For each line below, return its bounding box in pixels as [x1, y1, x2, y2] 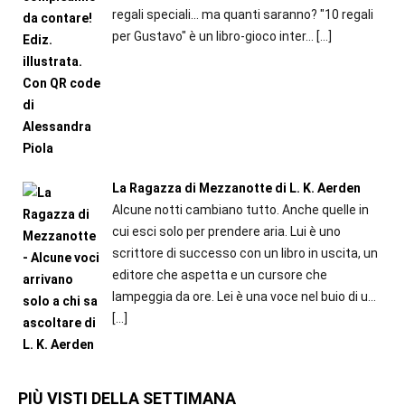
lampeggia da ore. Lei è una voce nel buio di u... [111, 289, 376, 305]
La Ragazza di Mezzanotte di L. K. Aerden [111, 181, 361, 196]
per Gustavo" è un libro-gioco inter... [111, 28, 314, 43]
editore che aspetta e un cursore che [111, 268, 327, 283]
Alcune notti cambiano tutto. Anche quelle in [111, 202, 369, 218]
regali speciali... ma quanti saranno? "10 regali [111, 6, 373, 22]
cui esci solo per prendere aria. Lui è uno [111, 224, 341, 240]
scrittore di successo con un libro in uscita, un [111, 246, 378, 261]
